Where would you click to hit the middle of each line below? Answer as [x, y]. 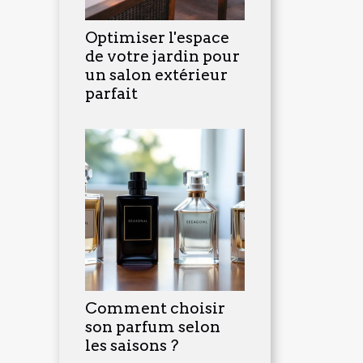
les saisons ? [132, 345]
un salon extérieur [156, 75]
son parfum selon [153, 327]
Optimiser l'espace [157, 37]
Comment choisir [155, 308]
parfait [111, 93]
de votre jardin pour [162, 56]
